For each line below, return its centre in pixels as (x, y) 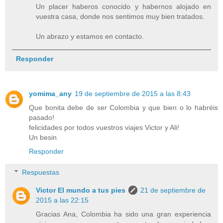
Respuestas (41, 172)
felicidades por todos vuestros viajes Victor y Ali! (104, 128)
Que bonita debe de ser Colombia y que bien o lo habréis (123, 108)
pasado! (42, 118)
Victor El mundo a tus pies (81, 190)
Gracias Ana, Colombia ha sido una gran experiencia (123, 214)
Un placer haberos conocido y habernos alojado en (123, 7)
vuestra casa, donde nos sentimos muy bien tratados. (120, 17)
